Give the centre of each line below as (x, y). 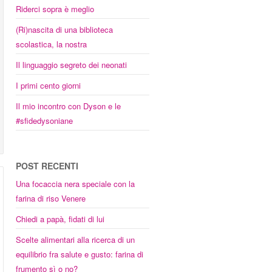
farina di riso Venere (51, 198)
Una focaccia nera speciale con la (75, 184)
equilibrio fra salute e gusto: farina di (80, 254)
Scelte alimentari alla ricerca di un (75, 240)
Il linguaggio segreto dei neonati (71, 65)
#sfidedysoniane (44, 121)
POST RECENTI (47, 166)
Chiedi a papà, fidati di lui (60, 219)
